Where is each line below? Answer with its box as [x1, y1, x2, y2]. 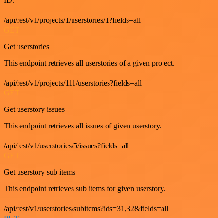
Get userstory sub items [4, 167, 75, 176]
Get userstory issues [4, 105, 65, 113]
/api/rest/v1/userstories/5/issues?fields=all [4, 141, 129, 150]
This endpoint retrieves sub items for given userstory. [4, 184, 165, 193]
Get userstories [4, 42, 49, 51]
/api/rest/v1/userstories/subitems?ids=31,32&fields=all [4, 204, 168, 213]
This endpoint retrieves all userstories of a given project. [4, 58, 175, 67]
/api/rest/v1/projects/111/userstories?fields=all [4, 78, 142, 87]
